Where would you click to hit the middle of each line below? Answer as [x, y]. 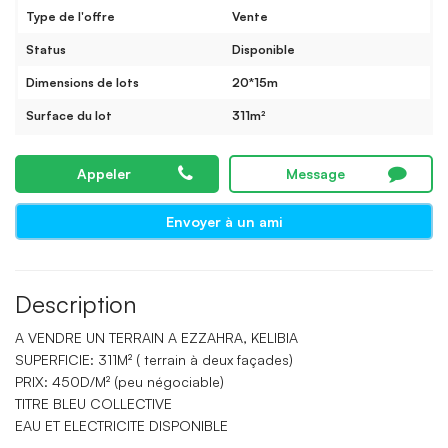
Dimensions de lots [82, 83]
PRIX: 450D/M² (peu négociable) [119, 382]
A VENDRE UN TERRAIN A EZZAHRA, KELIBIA [156, 338]
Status [46, 50]
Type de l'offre [70, 17]
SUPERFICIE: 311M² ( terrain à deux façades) [154, 360]
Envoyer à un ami [224, 222]
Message [315, 174]
